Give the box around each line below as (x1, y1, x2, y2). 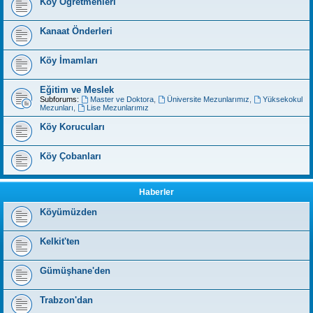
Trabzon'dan (40, 295, 93, 305)
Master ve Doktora (89, 95, 154, 103)
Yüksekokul (262, 95, 303, 103)
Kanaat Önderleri (40, 26, 112, 36)
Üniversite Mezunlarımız (166, 95, 249, 103)
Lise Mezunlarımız (86, 103, 149, 112)
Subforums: (40, 95, 79, 103)
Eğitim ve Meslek (40, 85, 114, 95)
